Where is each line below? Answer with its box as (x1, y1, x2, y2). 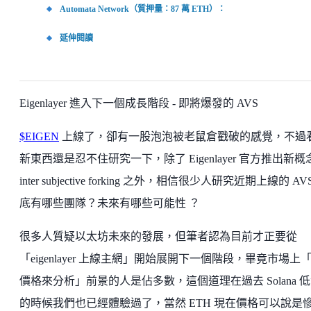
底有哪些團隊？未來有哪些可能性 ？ (19, 197, 200, 210)
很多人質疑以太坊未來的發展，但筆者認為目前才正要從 (19, 230, 297, 243)
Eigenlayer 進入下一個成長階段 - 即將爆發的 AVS (19, 97, 258, 110)
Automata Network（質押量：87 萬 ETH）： (60, 4, 226, 15)
